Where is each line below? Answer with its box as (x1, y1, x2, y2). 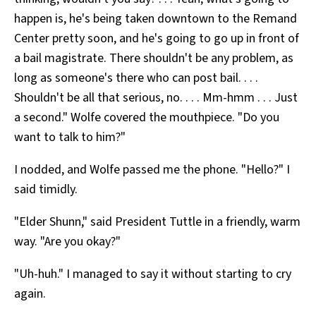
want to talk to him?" (14, 128, 126, 147)
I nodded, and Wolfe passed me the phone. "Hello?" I (14, 161, 290, 179)
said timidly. (14, 181, 78, 199)
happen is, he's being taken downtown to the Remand (14, 10, 297, 28)
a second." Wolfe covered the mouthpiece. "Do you (14, 109, 279, 127)
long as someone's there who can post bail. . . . (14, 69, 258, 87)
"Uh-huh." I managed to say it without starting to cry (14, 265, 291, 284)
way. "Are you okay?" (14, 233, 121, 251)
